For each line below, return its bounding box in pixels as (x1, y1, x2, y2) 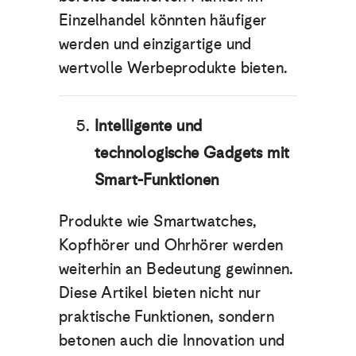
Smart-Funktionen (95, 166, 223, 194)
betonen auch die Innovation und (59, 327, 285, 354)
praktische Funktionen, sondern (59, 303, 274, 331)
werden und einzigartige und (59, 30, 252, 58)
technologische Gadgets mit (95, 139, 290, 167)
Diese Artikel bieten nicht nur (59, 279, 261, 307)
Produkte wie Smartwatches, (59, 207, 257, 235)
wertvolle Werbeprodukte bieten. (59, 54, 292, 82)
